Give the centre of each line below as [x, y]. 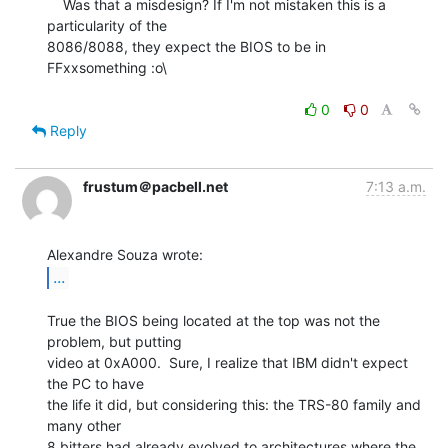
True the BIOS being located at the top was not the [213, 320]
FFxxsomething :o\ [107, 67]
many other [84, 425]
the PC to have [95, 383]
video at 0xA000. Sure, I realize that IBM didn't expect [227, 362]
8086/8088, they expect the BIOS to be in [186, 46]
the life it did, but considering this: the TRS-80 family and [234, 404]
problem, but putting [114, 341]
